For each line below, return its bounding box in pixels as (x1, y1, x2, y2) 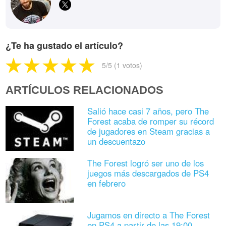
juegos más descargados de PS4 (87, 167, 209, 180)
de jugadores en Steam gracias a (87, 125, 210, 138)
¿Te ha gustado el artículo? (6, 38, 124, 52)
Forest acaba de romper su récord (87, 115, 214, 128)
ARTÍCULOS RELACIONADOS (6, 83, 164, 96)
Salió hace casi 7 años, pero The (87, 105, 209, 118)
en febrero (87, 177, 126, 190)
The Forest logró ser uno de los (87, 157, 204, 169)
